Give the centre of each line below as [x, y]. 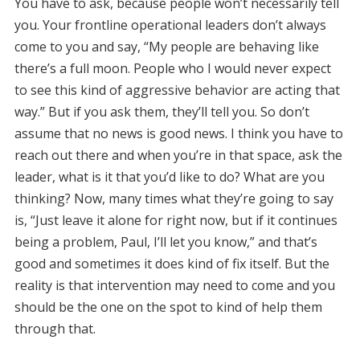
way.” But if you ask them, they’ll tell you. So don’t [162, 111]
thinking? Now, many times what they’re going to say [174, 198]
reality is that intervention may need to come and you [174, 285]
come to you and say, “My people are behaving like [166, 46]
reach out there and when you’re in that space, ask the [178, 155]
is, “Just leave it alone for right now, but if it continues [176, 220]
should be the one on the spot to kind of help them [168, 307]
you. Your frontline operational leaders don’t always [170, 25]
